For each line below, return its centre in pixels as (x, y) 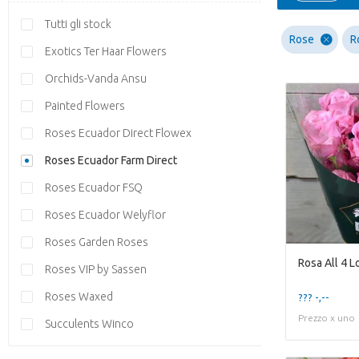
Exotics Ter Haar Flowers (106, 51)
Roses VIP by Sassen (96, 269)
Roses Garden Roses (97, 242)
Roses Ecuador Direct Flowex (118, 133)
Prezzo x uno (327, 318)
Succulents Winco (89, 324)
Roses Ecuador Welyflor (105, 215)
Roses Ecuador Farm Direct (111, 160)
